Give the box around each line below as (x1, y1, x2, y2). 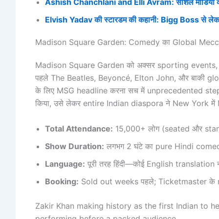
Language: (45, 158, 85, 169)
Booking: (45, 176, 79, 186)
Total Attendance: (45, 123, 113, 133)
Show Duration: (45, 141, 104, 151)
